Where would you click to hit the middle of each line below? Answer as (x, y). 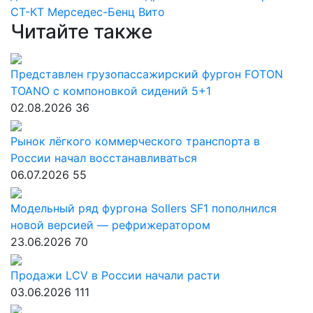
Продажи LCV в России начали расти (115, 275)
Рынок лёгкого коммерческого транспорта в (135, 141)
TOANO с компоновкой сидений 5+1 (111, 91)
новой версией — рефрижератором (110, 225)
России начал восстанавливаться (104, 158)
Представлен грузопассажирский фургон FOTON (147, 74)
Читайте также (81, 31)
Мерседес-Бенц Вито (106, 12)
